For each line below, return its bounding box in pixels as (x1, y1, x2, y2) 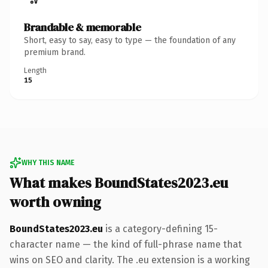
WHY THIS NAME (22, 158, 74, 167)
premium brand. (24, 47, 86, 57)
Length (24, 66, 47, 75)
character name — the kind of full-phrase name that (10, 238, 242, 250)
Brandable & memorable (24, 19, 141, 35)
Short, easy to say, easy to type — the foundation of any (24, 35, 236, 45)
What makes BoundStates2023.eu (10, 172, 228, 193)
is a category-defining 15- (103, 223, 218, 234)
